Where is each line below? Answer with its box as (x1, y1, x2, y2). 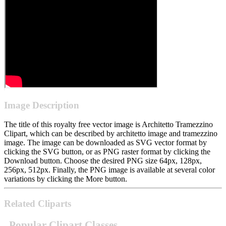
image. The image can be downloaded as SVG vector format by (4, 138, 207, 147)
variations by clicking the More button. (4, 175, 127, 184)
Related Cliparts (4, 198, 71, 209)
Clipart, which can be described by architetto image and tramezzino (4, 129, 217, 138)
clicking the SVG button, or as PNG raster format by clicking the (4, 147, 210, 156)
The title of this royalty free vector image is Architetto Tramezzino (4, 120, 213, 129)
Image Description (4, 99, 79, 110)
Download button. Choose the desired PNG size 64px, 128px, (4, 156, 202, 165)
